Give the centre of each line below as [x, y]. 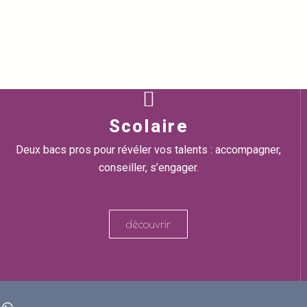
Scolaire [148, 126]
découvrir [149, 224]
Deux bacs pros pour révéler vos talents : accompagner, [149, 150]
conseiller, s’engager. [148, 168]
